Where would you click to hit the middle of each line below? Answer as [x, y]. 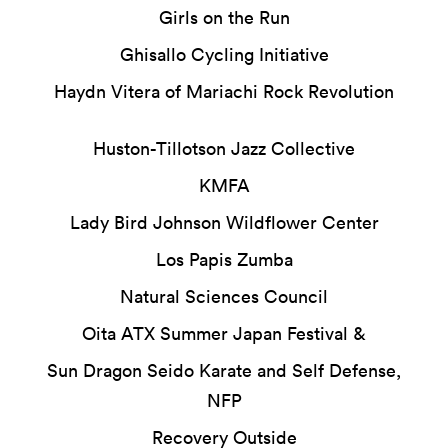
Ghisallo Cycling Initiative [224, 54]
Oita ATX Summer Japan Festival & [224, 333]
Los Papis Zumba [224, 259]
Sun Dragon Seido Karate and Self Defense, [224, 370]
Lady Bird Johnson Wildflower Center [224, 222]
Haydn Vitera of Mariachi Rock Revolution [224, 91]
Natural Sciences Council [224, 296]
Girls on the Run [224, 17]
